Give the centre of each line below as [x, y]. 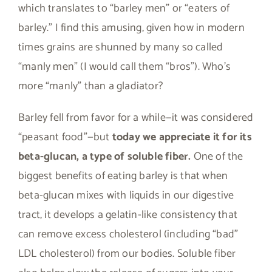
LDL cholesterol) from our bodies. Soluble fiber [127, 253]
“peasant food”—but [65, 137]
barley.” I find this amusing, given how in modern [131, 28]
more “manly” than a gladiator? [90, 86]
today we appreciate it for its [182, 137]
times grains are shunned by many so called [121, 47]
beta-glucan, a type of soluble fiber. [105, 156]
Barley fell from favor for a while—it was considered [136, 117]
